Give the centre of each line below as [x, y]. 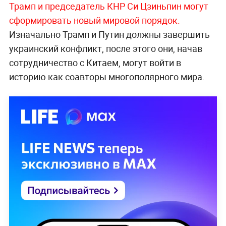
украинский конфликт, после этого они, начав [105, 49]
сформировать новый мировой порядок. [94, 20]
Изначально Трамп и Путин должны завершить [109, 35]
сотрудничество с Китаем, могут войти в [95, 63]
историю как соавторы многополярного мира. [107, 77]
